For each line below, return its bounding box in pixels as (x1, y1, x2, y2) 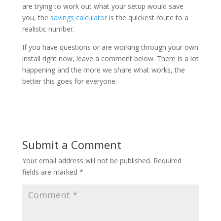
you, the (22, 13, 50, 22)
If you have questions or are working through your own (22, 42, 198, 52)
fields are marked (22, 167, 79, 177)
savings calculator (50, 13, 107, 22)
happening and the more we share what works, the (22, 65, 185, 74)
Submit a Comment (22, 137, 121, 152)
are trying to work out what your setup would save (22, 1, 184, 11)
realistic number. (22, 24, 74, 34)
